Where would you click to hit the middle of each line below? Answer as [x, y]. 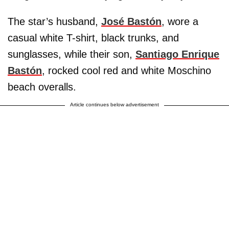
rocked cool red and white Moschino [130, 70]
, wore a [180, 21]
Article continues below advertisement [114, 104]
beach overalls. [43, 87]
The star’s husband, [54, 21]
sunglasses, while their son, [72, 54]
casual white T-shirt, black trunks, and [93, 38]
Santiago [157, 54]
